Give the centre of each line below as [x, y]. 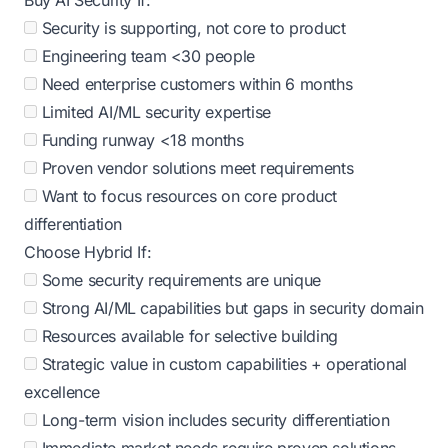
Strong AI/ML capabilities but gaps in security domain [230, 308]
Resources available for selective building [187, 336]
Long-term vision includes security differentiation [213, 420]
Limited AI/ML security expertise [154, 112]
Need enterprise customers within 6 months [195, 84]
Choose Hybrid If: [88, 252]
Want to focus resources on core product [187, 196]
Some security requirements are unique [179, 280]
